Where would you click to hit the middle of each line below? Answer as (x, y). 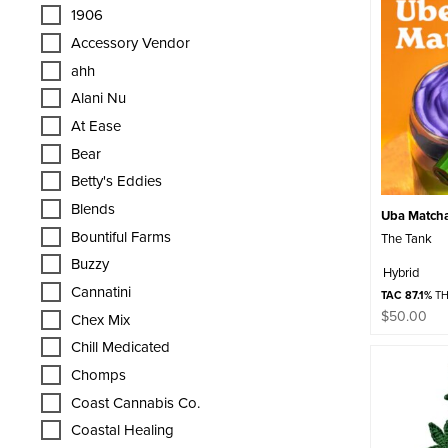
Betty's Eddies (116, 181)
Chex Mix (100, 319)
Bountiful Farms (121, 236)
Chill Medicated (120, 347)
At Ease (96, 125)
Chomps (98, 374)
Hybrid (400, 271)
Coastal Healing (122, 430)
